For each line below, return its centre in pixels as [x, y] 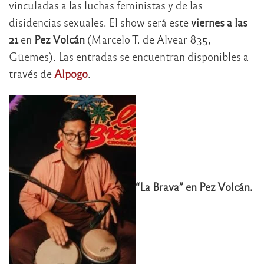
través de [32, 73]
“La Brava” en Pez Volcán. [194, 186]
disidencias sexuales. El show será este [100, 22]
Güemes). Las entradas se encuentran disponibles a [129, 56]
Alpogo [71, 73]
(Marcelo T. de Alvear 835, [148, 39]
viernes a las [219, 22]
